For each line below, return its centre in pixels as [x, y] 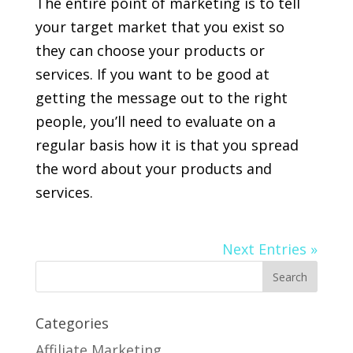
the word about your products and [153, 168]
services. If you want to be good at [152, 74]
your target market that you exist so [160, 26]
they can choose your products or [150, 50]
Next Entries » [270, 249]
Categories [72, 323]
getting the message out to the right [161, 97]
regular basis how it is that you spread [167, 145]
